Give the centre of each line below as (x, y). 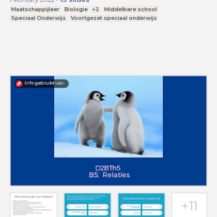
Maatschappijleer (36, 9)
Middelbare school (131, 9)
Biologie (76, 9)
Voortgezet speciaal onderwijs (114, 18)
